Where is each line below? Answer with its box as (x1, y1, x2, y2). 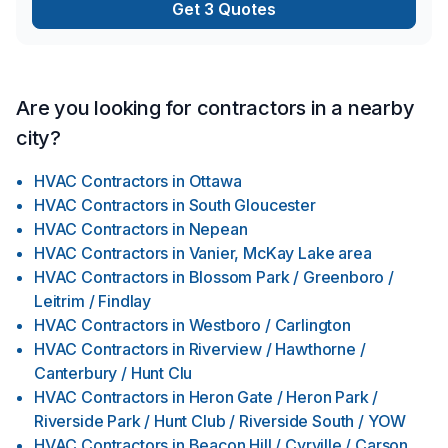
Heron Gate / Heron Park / (188, 387, 379, 407)
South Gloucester (188, 195, 316, 215)
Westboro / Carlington (188, 315, 351, 335)
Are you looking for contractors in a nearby (16, 96, 415, 120)
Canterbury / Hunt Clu (34, 363, 193, 383)
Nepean (188, 219, 248, 239)
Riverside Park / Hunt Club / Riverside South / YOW (34, 411, 407, 431)
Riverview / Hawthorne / (188, 339, 366, 359)
